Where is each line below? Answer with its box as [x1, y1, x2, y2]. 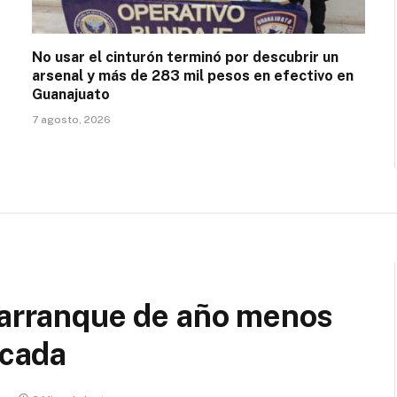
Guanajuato [32, 85, 110, 103]
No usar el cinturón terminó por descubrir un [32, 48, 339, 66]
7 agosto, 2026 [32, 113, 111, 126]
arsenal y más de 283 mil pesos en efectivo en [32, 66, 354, 84]
